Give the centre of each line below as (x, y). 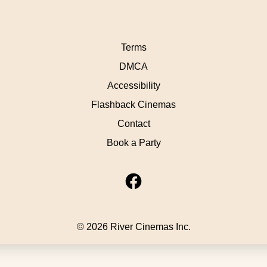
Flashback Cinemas (133, 105)
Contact (133, 124)
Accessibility (133, 86)
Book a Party (133, 143)
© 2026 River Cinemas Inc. (133, 227)
